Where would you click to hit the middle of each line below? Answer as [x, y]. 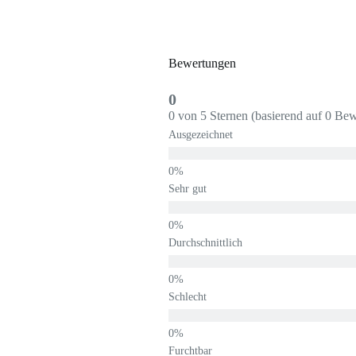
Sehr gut [188, 189]
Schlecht [188, 297]
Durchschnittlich [205, 243]
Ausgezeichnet [201, 135]
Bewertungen [202, 64]
